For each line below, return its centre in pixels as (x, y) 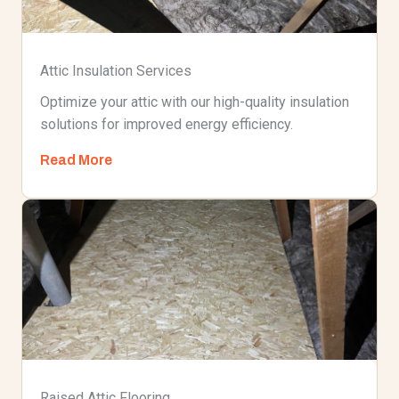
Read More (76, 160)
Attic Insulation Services (116, 71)
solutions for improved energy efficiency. (167, 124)
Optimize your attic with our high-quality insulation (195, 102)
